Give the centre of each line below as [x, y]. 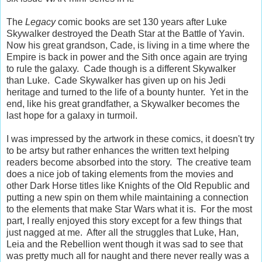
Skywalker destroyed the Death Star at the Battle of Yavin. [127, 33]
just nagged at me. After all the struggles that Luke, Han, [123, 232]
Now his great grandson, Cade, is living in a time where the [128, 45]
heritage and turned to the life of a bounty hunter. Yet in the [127, 92]
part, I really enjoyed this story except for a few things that [124, 220]
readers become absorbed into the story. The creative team [129, 162]
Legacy [42, 22]
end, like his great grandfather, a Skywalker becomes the [123, 104]
